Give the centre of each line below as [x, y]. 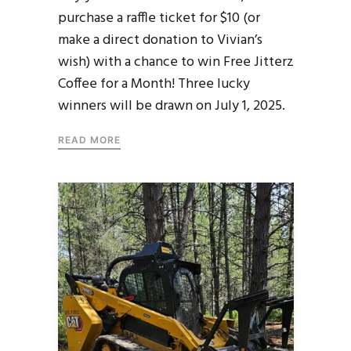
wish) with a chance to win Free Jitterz [176, 62]
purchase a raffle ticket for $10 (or [159, 18]
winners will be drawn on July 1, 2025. [172, 106]
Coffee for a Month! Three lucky [154, 84]
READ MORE [89, 139]
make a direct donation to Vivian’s [160, 40]
